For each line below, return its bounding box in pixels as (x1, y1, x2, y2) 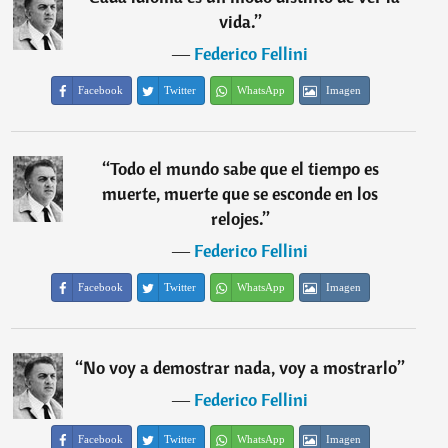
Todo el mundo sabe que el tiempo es (109, 157, 379, 180)
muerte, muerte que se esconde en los (102, 182, 379, 205)
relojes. (210, 207, 263, 230)
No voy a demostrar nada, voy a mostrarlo (83, 356, 398, 379)
